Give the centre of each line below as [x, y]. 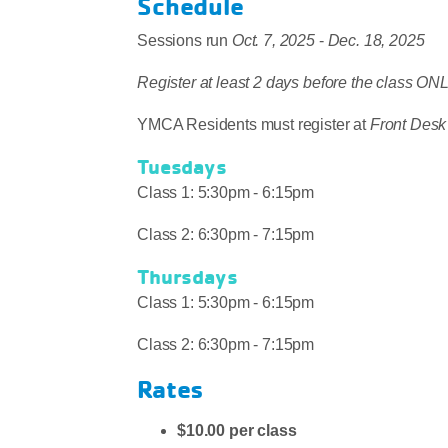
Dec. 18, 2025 [376, 41]
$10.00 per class [237, 431]
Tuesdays [184, 166]
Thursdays [187, 276]
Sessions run [183, 41]
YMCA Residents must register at [253, 125]
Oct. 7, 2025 [272, 41]
